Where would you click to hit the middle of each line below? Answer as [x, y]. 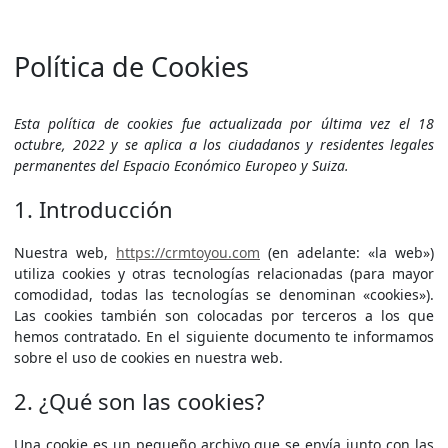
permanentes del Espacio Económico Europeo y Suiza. [181, 165]
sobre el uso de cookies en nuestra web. [148, 357]
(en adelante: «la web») [347, 252]
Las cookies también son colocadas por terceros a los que [224, 315]
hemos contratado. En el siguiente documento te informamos [224, 336]
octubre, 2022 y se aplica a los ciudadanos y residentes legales [224, 144]
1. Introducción [93, 209]
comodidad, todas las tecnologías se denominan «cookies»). [224, 294]
